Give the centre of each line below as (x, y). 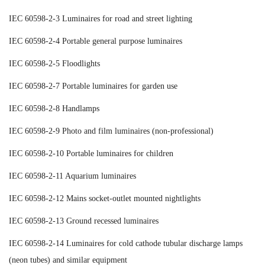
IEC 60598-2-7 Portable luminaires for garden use (93, 86)
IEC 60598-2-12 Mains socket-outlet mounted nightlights (105, 198)
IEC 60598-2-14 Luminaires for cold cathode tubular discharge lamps (126, 243)
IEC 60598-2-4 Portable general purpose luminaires (96, 41)
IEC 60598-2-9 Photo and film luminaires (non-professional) (111, 131)
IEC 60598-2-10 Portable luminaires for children (91, 153)
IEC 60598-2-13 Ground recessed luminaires (84, 221)
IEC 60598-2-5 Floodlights (54, 63)
